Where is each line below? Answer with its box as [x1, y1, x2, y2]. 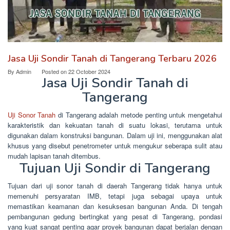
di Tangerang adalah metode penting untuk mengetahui [55, 110, 223, 120]
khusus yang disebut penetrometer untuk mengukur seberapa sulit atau [8, 141, 222, 151]
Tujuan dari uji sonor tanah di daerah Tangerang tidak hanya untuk [8, 181, 222, 191]
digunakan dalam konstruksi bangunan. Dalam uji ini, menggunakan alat [8, 130, 222, 141]
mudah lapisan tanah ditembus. [8, 151, 101, 161]
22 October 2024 [68, 67, 110, 76]
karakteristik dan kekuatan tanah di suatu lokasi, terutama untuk [8, 120, 222, 130]
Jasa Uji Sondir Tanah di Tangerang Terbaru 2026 [8, 52, 217, 65]
